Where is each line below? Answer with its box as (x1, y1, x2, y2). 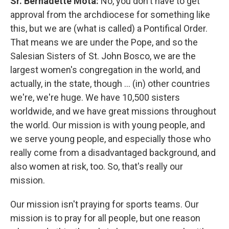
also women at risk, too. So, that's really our (10, 161, 183, 172)
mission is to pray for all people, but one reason (10, 212, 200, 223)
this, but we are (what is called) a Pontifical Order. (10, 22, 208, 34)
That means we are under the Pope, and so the (10, 36, 198, 48)
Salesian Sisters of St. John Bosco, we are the (10, 50, 196, 61)
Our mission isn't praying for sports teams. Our (10, 198, 199, 210)
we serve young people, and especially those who (10, 133, 211, 144)
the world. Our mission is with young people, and (10, 119, 205, 130)
